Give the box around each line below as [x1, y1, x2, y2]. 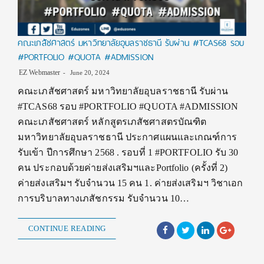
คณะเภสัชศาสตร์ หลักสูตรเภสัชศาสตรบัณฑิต [18, 117, 207, 127]
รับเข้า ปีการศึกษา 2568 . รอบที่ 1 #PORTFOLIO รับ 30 [18, 147, 239, 158]
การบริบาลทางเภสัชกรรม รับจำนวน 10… [18, 193, 190, 204]
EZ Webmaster [19, 68, 61, 77]
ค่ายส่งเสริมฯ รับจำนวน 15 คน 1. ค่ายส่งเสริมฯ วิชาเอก [18, 178, 243, 189]
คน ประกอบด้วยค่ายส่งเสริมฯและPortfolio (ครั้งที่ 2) [18, 163, 228, 173]
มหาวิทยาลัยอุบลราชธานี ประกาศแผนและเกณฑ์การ [18, 132, 237, 143]
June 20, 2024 [68, 69, 110, 77]
